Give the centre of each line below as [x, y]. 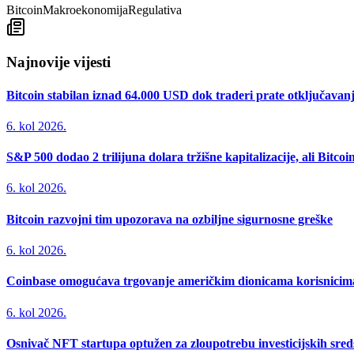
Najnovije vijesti [58, 62]
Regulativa [155, 9]
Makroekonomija [85, 9]
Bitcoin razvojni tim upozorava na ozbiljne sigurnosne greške [169, 219]
